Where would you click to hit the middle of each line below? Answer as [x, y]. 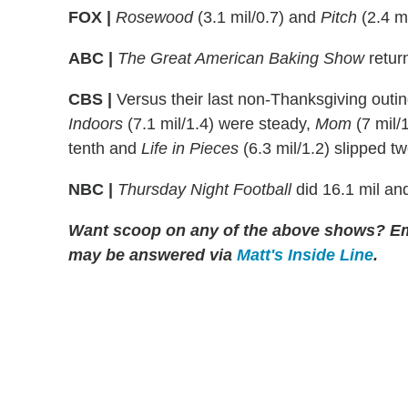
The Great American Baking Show [241, 58]
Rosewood [154, 17]
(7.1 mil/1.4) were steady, [219, 123]
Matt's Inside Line [305, 255]
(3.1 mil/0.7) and [257, 17]
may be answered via [153, 255]
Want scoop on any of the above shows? [227, 230]
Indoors [96, 123]
